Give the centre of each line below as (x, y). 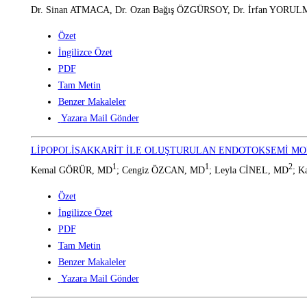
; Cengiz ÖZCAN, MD (160, 170)
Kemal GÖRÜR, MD (71, 170)
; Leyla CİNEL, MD (248, 170)
